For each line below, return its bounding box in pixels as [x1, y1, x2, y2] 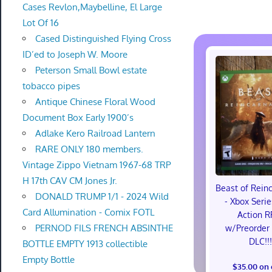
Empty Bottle [22, 253, 75, 265]
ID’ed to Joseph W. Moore [22, 48, 127, 60]
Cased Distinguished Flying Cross [35, 32, 171, 44]
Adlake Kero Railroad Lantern [35, 127, 155, 139]
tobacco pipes [22, 80, 80, 92]
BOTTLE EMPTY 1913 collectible [22, 237, 148, 250]
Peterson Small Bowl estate [35, 64, 147, 76]
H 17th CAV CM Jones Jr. [22, 174, 117, 186]
